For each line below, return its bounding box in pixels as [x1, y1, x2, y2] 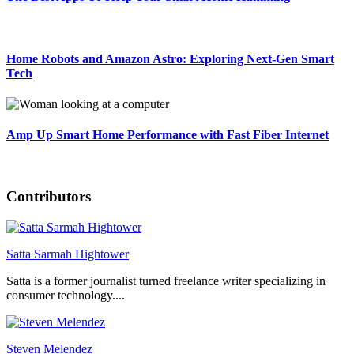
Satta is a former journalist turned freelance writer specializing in [6, 274, 326, 288]
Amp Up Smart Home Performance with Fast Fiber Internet [6, 128, 329, 142]
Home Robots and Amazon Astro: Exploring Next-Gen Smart [6, 51, 334, 66]
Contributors [6, 188, 91, 205]
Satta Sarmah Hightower [6, 247, 129, 262]
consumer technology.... [6, 288, 125, 303]
